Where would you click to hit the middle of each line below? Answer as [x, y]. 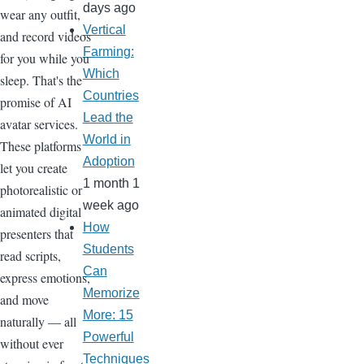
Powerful [108, 337]
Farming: [108, 52]
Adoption [108, 162]
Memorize [111, 293]
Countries [110, 96]
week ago [110, 206]
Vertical [104, 30]
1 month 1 [111, 184]
